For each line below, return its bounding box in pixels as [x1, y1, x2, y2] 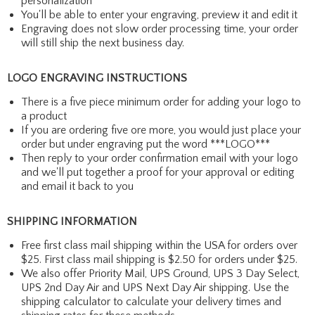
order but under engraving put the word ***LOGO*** [21, 137, 270, 150]
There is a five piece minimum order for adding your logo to [21, 95, 301, 108]
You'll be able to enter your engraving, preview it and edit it [21, 8, 297, 21]
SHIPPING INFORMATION [7, 214, 137, 228]
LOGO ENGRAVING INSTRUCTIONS [7, 71, 187, 84]
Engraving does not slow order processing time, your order [21, 22, 298, 35]
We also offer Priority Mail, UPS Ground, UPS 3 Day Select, [21, 266, 300, 280]
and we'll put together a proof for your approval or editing [21, 165, 295, 179]
